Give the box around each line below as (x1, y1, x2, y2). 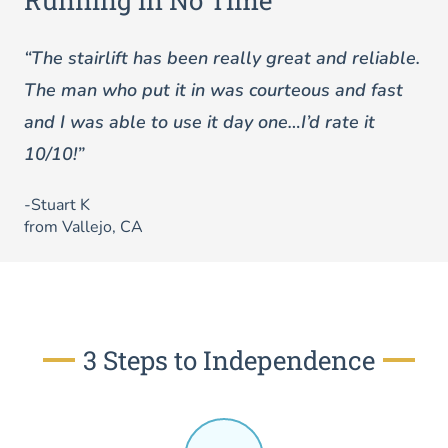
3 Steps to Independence (83, 343, 375, 377)
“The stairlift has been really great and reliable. (24, 46, 420, 70)
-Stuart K (24, 194, 90, 216)
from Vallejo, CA (24, 216, 143, 238)
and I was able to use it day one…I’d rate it (24, 110, 375, 134)
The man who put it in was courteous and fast (24, 78, 403, 102)
